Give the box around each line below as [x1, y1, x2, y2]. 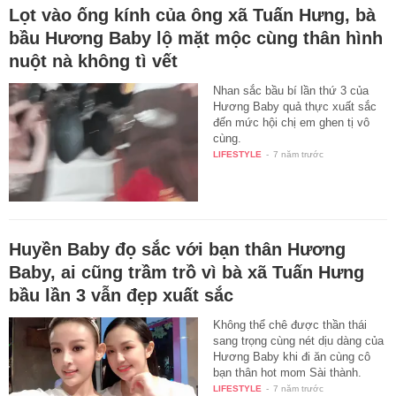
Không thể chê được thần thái [213, 317, 368, 331]
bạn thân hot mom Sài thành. [213, 365, 362, 379]
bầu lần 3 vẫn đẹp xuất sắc [9, 285, 233, 305]
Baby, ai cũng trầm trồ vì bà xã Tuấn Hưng [9, 262, 364, 282]
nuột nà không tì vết [9, 50, 178, 71]
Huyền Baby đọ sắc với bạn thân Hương [9, 239, 346, 259]
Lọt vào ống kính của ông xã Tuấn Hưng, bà [9, 4, 376, 25]
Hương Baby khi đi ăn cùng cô [213, 349, 371, 363]
